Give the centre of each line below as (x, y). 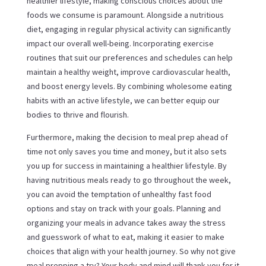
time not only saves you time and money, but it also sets (126, 151)
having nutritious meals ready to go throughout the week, (129, 180)
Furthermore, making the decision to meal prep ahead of (127, 137)
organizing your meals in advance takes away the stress (126, 222)
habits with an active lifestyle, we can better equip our (123, 100)
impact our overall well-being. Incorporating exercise (120, 43)
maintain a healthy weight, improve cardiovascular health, (128, 72)
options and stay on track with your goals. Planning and (123, 208)
